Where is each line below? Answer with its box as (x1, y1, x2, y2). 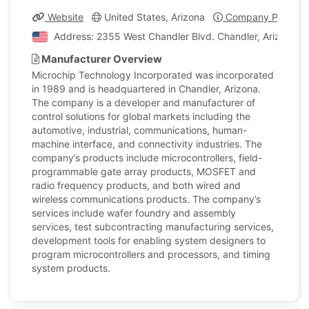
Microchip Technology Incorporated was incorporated (32, 69, 274, 81)
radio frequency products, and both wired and (32, 179, 241, 191)
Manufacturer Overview (39, 52, 162, 66)
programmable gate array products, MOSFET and (32, 166, 256, 177)
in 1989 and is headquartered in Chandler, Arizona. (32, 83, 261, 94)
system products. (32, 262, 110, 274)
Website (45, 11, 83, 23)
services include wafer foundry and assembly (32, 207, 236, 219)
